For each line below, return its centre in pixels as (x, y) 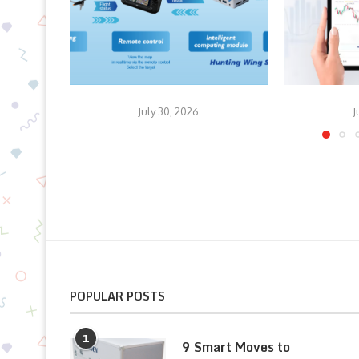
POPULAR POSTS (117, 296)
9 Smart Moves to (236, 347)
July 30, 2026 (169, 112)
